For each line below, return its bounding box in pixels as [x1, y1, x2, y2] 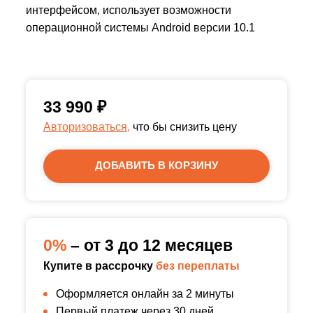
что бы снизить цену [130, 121, 237, 133]
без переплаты [156, 260, 240, 272]
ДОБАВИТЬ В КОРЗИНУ [95, 159, 218, 171]
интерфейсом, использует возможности [26, 4, 231, 16]
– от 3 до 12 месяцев [71, 236, 233, 254]
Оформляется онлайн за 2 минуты [56, 288, 234, 300]
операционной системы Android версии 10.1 [26, 22, 255, 34]
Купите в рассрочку [43, 260, 156, 272]
